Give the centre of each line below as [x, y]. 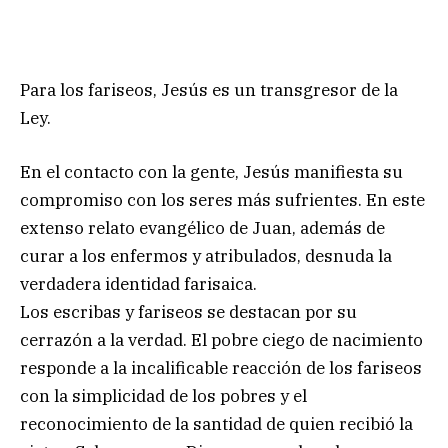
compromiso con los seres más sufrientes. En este [222, 199]
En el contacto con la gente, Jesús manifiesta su [211, 171]
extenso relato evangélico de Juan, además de [202, 227]
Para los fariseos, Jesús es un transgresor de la [209, 89]
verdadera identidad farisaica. [138, 283]
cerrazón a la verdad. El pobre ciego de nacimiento [221, 339]
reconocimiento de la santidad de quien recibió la [216, 423]
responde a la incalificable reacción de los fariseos [221, 367]
